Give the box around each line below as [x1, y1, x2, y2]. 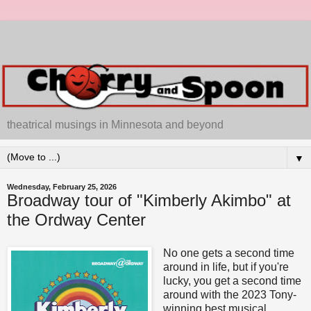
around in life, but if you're [162, 261, 289, 274]
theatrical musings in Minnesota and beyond [7, 119, 224, 131]
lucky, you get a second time [162, 275, 301, 287]
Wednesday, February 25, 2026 [7, 183, 117, 192]
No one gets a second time [162, 247, 294, 260]
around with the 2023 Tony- [162, 289, 296, 301]
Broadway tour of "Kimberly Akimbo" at [7, 191, 291, 210]
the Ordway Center [7, 210, 146, 230]
